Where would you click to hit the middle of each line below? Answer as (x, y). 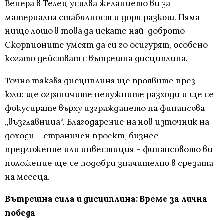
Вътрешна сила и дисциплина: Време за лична (106, 199)
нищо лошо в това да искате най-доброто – (98, 31)
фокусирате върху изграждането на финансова (105, 108)
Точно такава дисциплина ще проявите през (100, 81)
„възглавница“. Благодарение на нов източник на (107, 122)
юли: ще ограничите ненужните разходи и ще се (109, 95)
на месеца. (27, 177)
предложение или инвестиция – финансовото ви (109, 150)
